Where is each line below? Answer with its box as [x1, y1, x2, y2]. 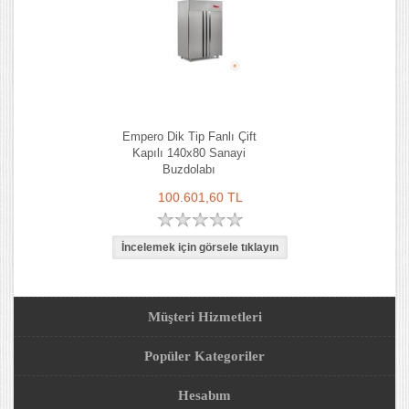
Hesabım [178, 388, 231, 403]
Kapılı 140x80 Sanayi [132, 146, 246, 160]
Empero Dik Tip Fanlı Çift [121, 130, 257, 143]
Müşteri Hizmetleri [147, 309, 262, 324]
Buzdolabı [163, 163, 215, 176]
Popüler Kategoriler [144, 349, 265, 363]
